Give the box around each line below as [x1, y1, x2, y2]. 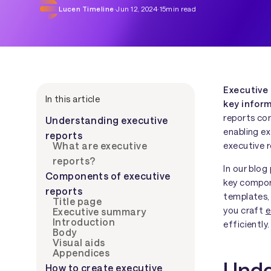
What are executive [52, 139, 148, 151]
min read [166, 5, 197, 13]
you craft [223, 204, 266, 215]
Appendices [52, 246, 110, 258]
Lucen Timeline [59, 5, 114, 13]
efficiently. [223, 218, 270, 229]
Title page [52, 195, 104, 207]
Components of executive [45, 169, 171, 181]
